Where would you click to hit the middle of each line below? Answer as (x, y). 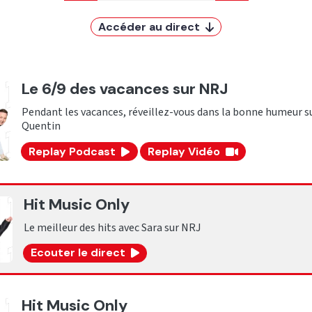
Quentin (41, 126)
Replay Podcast (72, 151)
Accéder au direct (149, 26)
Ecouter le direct (78, 253)
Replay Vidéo (184, 151)
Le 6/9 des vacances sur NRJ (125, 89)
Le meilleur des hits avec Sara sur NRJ (112, 227)
